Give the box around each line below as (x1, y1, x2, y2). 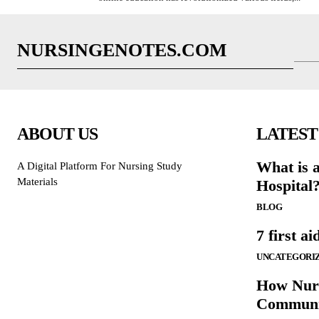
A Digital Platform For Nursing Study (17, 160, 182, 172)
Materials (17, 176, 58, 188)
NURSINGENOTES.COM (17, 40, 227, 61)
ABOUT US (17, 125, 98, 144)
